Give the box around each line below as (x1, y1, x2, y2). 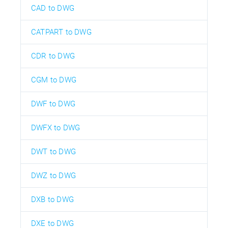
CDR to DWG (31, 51, 75, 61)
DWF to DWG (31, 99, 75, 108)
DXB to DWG (31, 194, 74, 204)
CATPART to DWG (31, 27, 92, 37)
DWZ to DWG (31, 170, 76, 180)
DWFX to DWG (31, 123, 80, 132)
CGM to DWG (31, 75, 76, 84)
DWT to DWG (31, 147, 76, 156)
